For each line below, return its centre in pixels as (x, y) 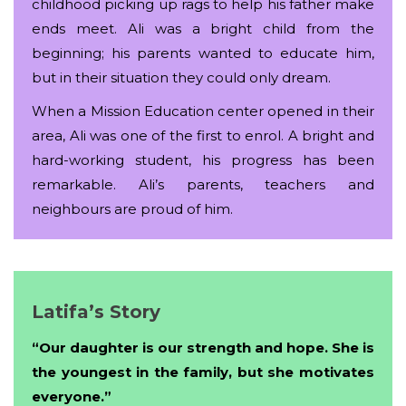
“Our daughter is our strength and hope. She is (203, 347)
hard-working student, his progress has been (203, 159)
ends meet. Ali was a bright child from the (203, 28)
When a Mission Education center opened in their (203, 111)
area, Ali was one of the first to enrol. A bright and (203, 135)
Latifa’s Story (96, 312)
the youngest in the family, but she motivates (203, 372)
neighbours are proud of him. (132, 208)
